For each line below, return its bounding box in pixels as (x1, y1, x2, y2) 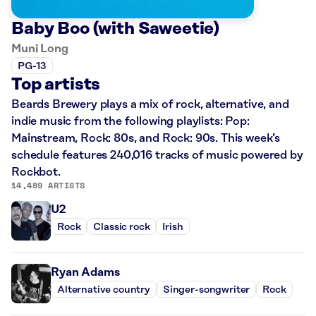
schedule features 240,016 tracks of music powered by (11, 149, 303, 162)
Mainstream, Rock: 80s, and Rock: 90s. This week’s (11, 132, 281, 145)
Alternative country (57, 284, 150, 296)
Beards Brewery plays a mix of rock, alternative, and (11, 98, 289, 111)
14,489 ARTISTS (11, 179, 85, 192)
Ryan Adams (51, 266, 120, 279)
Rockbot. (11, 166, 61, 179)
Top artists (11, 75, 101, 95)
